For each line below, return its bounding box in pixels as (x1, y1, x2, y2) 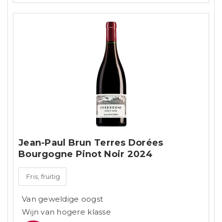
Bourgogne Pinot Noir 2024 (18, 149, 153, 160)
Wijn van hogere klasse (22, 207, 111, 217)
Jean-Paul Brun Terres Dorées (18, 137, 164, 149)
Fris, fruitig (26, 172, 60, 181)
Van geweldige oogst (22, 194, 104, 204)
